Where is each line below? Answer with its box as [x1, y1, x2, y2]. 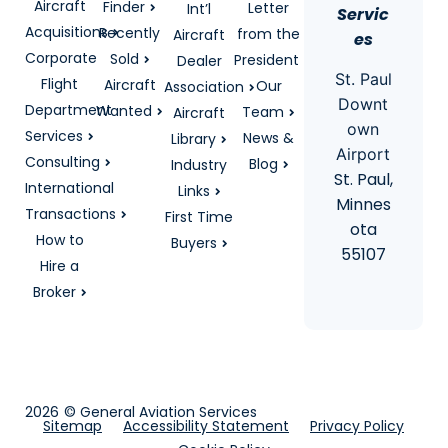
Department [25, 99, 112, 120]
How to [35, 229, 84, 250]
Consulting [25, 151, 100, 172]
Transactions [25, 203, 116, 224]
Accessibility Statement [123, 415, 289, 436]
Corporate [25, 47, 97, 68]
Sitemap [43, 415, 102, 436]
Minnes [335, 192, 391, 216]
